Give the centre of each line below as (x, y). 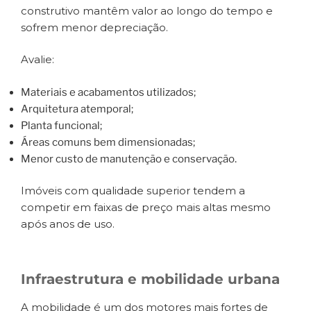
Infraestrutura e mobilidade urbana (150, 279)
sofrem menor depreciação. (94, 27)
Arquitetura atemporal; (77, 109)
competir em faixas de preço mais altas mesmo (146, 208)
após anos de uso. (68, 224)
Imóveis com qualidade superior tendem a (133, 191)
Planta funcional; (61, 125)
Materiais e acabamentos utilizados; (108, 92)
